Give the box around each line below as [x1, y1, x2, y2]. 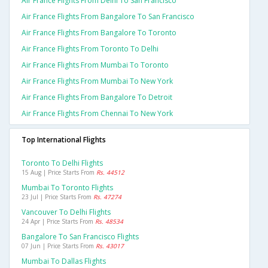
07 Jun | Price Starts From [22, 242, 96, 251]
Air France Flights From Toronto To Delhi [22, 44, 159, 54]
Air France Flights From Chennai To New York [22, 108, 173, 119]
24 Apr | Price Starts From [22, 217, 95, 226]
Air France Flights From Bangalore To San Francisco [22, 11, 194, 22]
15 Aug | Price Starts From [22, 168, 96, 177]
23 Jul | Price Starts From [22, 193, 93, 202]
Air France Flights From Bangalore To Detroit [22, 92, 172, 103]
